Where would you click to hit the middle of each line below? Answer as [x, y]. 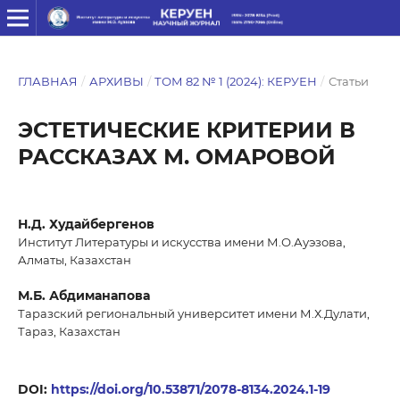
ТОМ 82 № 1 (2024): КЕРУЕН [236, 81]
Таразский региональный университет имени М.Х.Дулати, [193, 313]
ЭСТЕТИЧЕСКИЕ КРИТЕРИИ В [186, 129]
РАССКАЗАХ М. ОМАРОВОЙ [176, 156]
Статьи [348, 81]
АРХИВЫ [116, 81]
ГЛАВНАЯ [47, 81]
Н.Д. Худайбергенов [86, 224]
